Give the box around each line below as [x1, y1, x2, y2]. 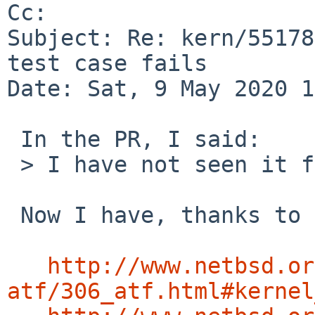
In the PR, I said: [7, 126, 20, 152]
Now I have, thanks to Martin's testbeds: [7, 202, 20, 228]
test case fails [7, 50, 207, 76]
